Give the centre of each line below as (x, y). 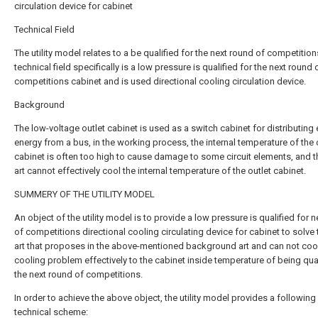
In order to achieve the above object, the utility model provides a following (165, 298)
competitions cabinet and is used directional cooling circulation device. (160, 81)
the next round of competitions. (78, 274)
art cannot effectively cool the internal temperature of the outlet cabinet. (160, 171)
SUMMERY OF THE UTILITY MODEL (84, 194)
